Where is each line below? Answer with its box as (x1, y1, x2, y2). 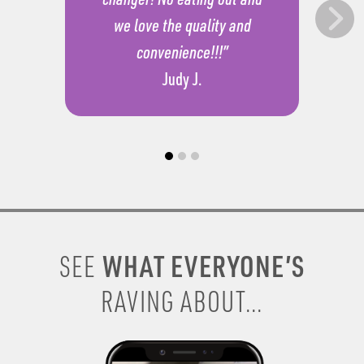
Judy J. (162, 67, 201, 90)
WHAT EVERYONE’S (96, 246, 305, 284)
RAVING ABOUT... (101, 282, 263, 319)
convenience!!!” (136, 41, 227, 63)
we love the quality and (113, 14, 251, 37)
